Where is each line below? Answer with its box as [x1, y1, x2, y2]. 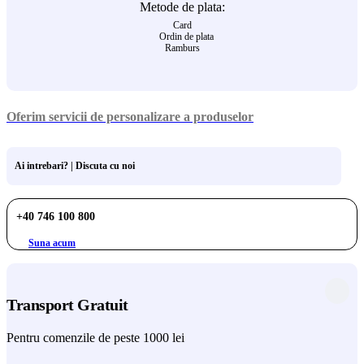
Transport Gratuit [6, 295, 128, 314]
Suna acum [28, 236, 76, 249]
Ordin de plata [158, 30, 214, 42]
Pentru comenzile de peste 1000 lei [6, 330, 184, 344]
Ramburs [164, 41, 200, 54]
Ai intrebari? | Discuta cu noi [15, 159, 135, 171]
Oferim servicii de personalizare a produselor [6, 109, 253, 123]
